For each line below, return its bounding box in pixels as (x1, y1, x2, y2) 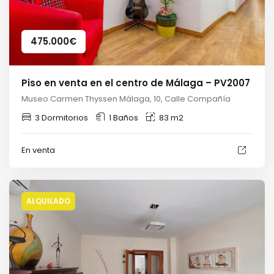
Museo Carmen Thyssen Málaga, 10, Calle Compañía (21, 92, 231, 105)
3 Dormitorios (35, 111, 88, 124)
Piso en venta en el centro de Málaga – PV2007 (21, 76, 250, 89)
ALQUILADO (26, 195, 70, 206)
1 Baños (109, 111, 138, 124)
